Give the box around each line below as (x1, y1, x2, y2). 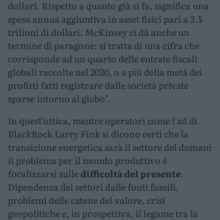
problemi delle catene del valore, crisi (8, 193, 165, 207)
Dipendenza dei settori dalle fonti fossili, (8, 180, 179, 194)
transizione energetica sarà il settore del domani (8, 140, 212, 154)
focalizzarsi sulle (8, 167, 81, 181)
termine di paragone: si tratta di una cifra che (8, 39, 199, 53)
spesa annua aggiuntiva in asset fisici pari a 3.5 (8, 12, 202, 26)
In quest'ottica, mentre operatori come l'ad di (8, 114, 197, 128)
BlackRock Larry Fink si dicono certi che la (8, 127, 189, 141)
